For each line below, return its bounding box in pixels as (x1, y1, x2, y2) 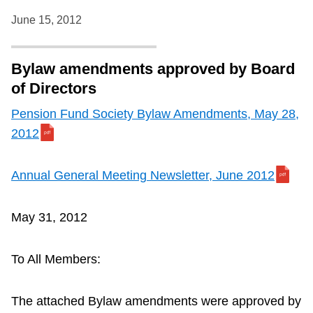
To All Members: (11, 252, 101, 267)
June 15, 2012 (11, 14, 82, 27)
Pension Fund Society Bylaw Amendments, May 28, (11, 107, 299, 122)
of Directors (11, 80, 96, 98)
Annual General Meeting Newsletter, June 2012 (11, 168, 275, 183)
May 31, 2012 (11, 210, 87, 225)
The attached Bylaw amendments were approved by (11, 294, 301, 309)
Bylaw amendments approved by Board (11, 60, 295, 78)
